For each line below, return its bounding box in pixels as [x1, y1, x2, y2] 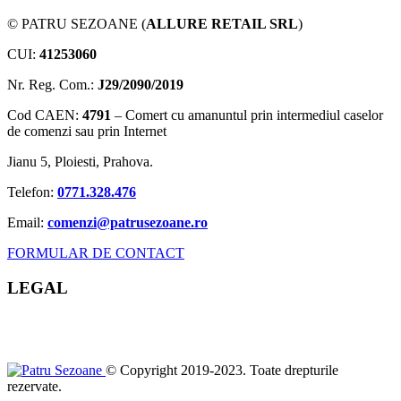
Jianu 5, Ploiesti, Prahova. [7, 153, 153, 169]
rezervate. [7, 379, 62, 395]
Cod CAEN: [7, 107, 82, 123]
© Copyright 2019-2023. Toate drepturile [106, 363, 338, 379]
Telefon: [7, 183, 57, 200]
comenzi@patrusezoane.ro [47, 214, 208, 230]
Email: [7, 214, 47, 230]
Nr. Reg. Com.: [7, 76, 98, 92]
